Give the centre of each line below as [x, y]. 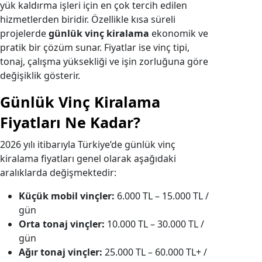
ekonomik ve [179, 33]
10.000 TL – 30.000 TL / [154, 224]
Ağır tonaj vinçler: [61, 252]
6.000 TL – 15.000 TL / [162, 196]
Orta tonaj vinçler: [62, 224]
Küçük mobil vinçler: [67, 196]
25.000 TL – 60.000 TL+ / [155, 252]
